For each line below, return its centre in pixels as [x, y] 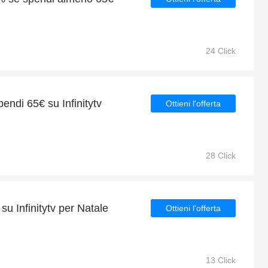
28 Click [221, 156]
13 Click [221, 260]
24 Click [221, 51]
